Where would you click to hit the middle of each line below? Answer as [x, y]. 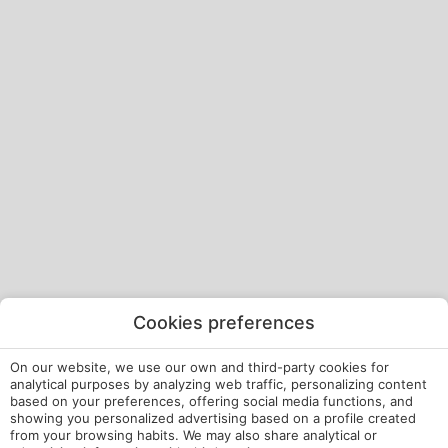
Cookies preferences [224, 322]
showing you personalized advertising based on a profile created [213, 418]
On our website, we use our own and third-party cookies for [199, 367]
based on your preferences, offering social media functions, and [211, 401]
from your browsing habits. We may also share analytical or [193, 435]
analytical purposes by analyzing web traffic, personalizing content [218, 384]
